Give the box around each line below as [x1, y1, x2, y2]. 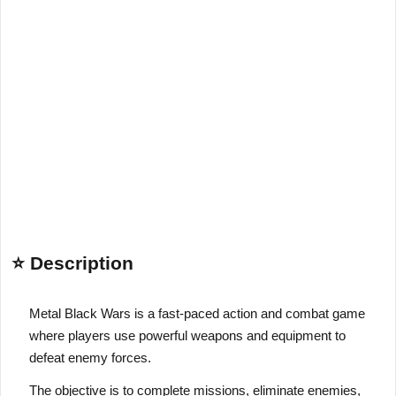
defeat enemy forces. [29, 349, 151, 365]
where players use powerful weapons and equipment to [29, 327, 346, 343]
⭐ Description [11, 252, 133, 273]
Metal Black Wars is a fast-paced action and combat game [29, 305, 365, 321]
